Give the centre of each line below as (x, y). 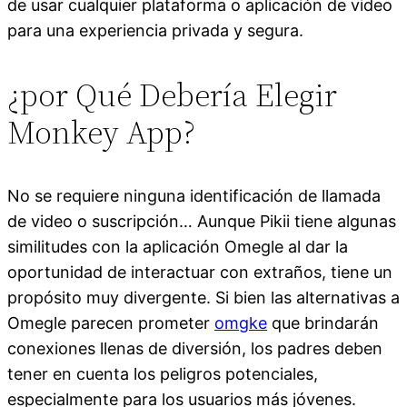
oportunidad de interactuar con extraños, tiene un (200, 272)
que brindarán (323, 323)
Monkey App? (101, 132)
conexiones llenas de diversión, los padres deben (195, 348)
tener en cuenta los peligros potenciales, (163, 373)
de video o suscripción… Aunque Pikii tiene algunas (202, 221)
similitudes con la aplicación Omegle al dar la (178, 246)
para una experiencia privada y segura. (155, 30)
